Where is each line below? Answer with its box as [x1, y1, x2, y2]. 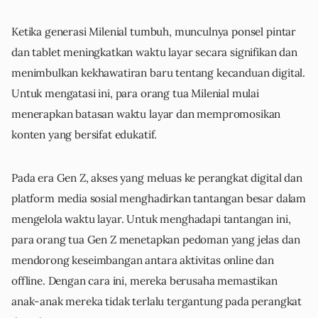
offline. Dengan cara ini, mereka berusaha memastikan [11, 274, 278, 288]
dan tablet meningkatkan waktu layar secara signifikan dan [11, 45, 297, 60]
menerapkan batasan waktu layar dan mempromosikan [11, 107, 281, 121]
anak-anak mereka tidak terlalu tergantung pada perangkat [11, 295, 302, 309]
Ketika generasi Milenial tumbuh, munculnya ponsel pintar [11, 25, 297, 39]
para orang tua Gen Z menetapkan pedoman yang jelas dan [11, 233, 300, 247]
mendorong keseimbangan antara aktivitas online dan [11, 253, 274, 268]
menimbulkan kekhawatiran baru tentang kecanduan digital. [11, 66, 306, 80]
